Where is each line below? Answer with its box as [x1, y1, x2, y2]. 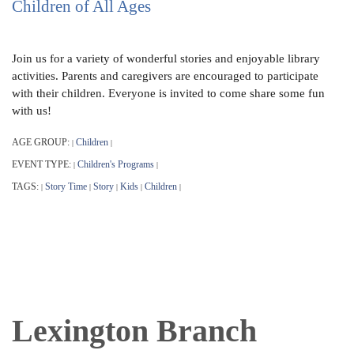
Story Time [45, 180, 87, 192]
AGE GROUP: [12, 136, 72, 148]
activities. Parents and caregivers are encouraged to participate [12, 69, 318, 82]
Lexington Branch [12, 312, 257, 348]
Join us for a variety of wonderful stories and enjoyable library [12, 51, 320, 65]
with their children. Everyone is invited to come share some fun [12, 86, 325, 100]
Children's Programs [77, 158, 154, 170]
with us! [12, 104, 51, 117]
